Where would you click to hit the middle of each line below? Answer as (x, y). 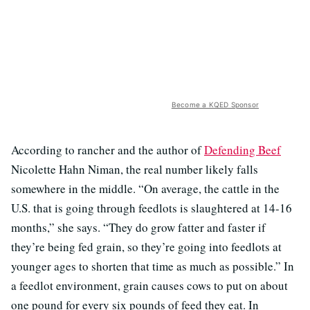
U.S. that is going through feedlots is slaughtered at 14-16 (152, 208)
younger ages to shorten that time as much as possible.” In (153, 266)
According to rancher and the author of (108, 149)
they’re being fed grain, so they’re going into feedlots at (146, 246)
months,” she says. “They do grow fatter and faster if (138, 227)
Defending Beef (243, 149)
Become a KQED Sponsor (215, 104)
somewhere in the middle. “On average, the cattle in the (145, 188)
